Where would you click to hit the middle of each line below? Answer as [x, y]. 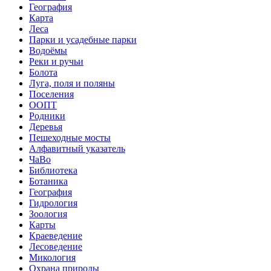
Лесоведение [56, 246]
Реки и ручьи [56, 61]
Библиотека [53, 170]
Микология [52, 257]
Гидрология [53, 203]
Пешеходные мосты [70, 137]
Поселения [51, 94]
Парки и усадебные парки [83, 39]
